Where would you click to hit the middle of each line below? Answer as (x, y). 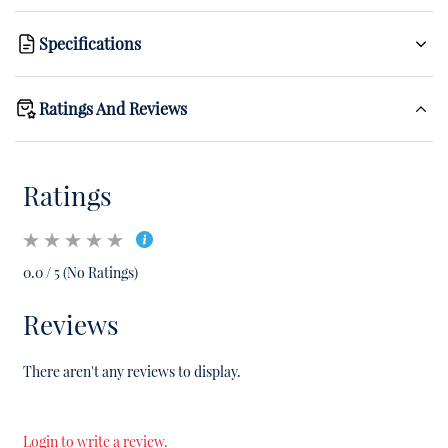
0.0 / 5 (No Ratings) (80, 272)
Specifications (90, 44)
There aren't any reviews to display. (132, 371)
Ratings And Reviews (113, 109)
